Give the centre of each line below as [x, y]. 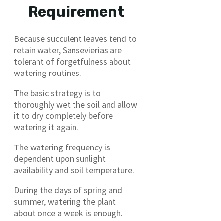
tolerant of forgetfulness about [72, 62]
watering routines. [48, 73]
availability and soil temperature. [74, 170]
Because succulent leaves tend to [75, 39]
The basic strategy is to [57, 93]
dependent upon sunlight [60, 159]
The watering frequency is [62, 147]
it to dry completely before [63, 116]
